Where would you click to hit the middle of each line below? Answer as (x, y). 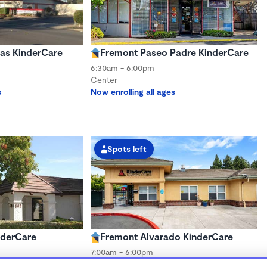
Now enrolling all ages (133, 91)
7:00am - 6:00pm (122, 252)
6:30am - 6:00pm (122, 67)
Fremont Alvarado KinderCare (167, 236)
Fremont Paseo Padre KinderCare (174, 52)
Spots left (127, 148)
